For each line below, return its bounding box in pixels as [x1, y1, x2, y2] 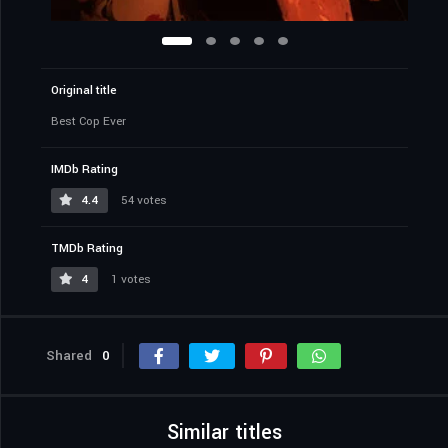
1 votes [108, 271, 151, 289]
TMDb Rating [51, 240, 123, 258]
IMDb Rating [51, 161, 118, 179]
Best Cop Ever [51, 113, 126, 131]
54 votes [118, 192, 167, 210]
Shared [46, 346, 92, 366]
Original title [51, 82, 117, 100]
